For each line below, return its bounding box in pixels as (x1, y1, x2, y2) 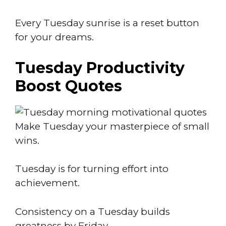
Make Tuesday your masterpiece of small (15, 120, 209, 132)
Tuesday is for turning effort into (15, 163, 168, 175)
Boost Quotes (15, 76, 122, 95)
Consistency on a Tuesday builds (15, 205, 170, 217)
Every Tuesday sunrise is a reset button (15, 17, 199, 29)
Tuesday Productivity (15, 58, 185, 77)
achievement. (15, 177, 80, 189)
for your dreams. (15, 31, 94, 43)
